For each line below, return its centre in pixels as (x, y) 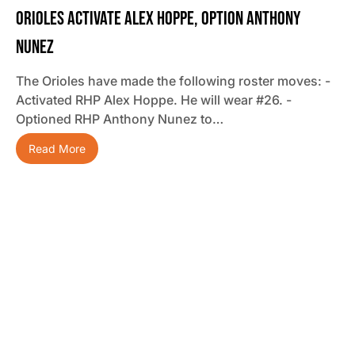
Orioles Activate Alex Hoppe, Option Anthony (158, 19)
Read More (57, 149)
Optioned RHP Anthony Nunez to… (120, 119)
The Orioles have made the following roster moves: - (173, 81)
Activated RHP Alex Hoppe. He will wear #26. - (154, 100)
